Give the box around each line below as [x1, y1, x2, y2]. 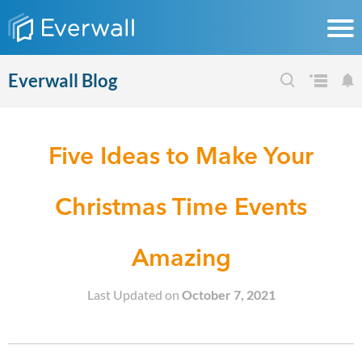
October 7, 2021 [181, 287, 276, 302]
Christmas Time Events [55, 192, 307, 221]
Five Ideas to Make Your [48, 141, 314, 170]
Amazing [131, 242, 231, 272]
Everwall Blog [8, 69, 117, 91]
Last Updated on [86, 287, 182, 302]
